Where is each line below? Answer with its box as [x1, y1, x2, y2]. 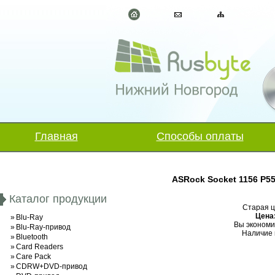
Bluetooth [16, 233, 48, 241]
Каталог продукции [9, 193, 107, 205]
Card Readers [16, 242, 63, 251]
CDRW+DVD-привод [16, 262, 87, 271]
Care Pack [16, 252, 51, 261]
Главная [34, 130, 78, 142]
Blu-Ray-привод [16, 223, 71, 231]
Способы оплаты [156, 130, 244, 142]
